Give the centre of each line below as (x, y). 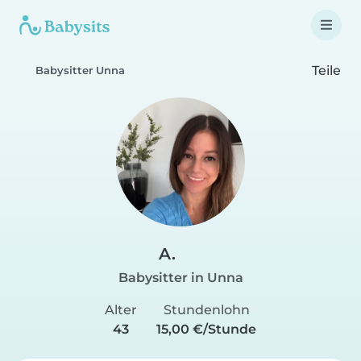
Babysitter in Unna (180, 278)
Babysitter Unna (80, 71)
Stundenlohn (206, 310)
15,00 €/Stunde (206, 329)
